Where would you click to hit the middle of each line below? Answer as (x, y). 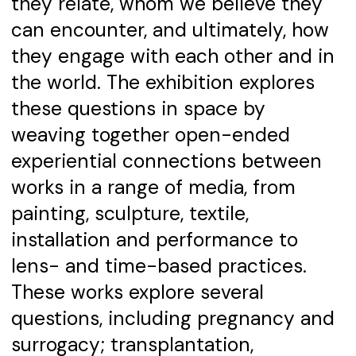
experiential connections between (166, 162)
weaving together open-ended (150, 135)
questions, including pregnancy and (172, 319)
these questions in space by (138, 109)
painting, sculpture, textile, (130, 214)
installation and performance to (154, 240)
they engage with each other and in (172, 57)
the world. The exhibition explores (163, 83)
